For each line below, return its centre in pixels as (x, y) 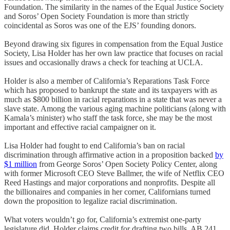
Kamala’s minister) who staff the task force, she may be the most (108, 118)
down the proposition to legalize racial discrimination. (91, 201)
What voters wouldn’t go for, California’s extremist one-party (103, 219)
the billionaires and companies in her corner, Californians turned (107, 191)
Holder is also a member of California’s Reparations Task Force (107, 81)
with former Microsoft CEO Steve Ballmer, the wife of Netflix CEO (114, 173)
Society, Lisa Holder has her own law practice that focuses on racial (113, 53)
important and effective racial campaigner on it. (80, 127)
